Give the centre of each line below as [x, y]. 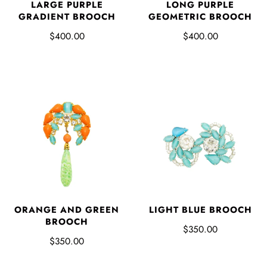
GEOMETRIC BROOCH [200, 17]
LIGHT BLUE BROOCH [200, 210]
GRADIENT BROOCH [67, 17]
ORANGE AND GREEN [67, 210]
